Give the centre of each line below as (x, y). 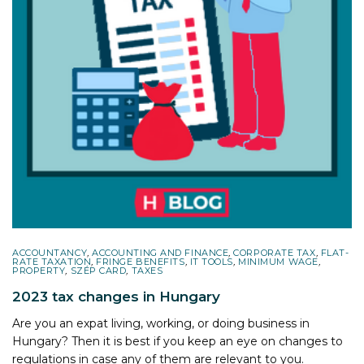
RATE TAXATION (52, 261)
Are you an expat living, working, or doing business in (161, 323)
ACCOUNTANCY (50, 252)
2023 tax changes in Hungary (116, 296)
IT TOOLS (212, 261)
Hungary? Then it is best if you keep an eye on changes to (178, 341)
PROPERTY (39, 270)
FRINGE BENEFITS (141, 261)
